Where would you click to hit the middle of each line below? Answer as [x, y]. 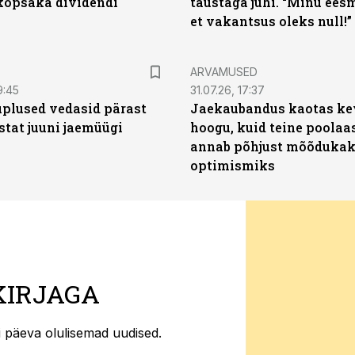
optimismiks [233, 165]
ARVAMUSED [224, 72]
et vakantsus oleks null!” [271, 21]
